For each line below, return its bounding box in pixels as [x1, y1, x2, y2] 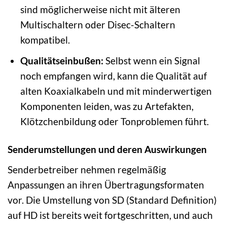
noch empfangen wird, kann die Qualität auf [20, 70, 207, 82]
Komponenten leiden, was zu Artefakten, [20, 100, 194, 112]
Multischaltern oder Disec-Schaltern [20, 18, 175, 30]
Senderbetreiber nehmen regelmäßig [8, 163, 166, 175]
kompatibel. [20, 33, 70, 46]
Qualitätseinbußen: [20, 55, 103, 67]
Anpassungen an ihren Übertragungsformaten [8, 178, 204, 191]
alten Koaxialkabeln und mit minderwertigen [20, 85, 212, 97]
